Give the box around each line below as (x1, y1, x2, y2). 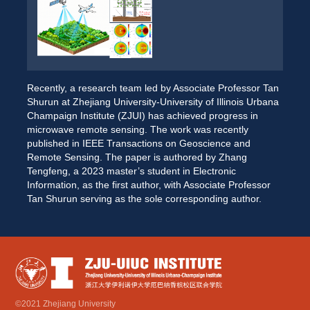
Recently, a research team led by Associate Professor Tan (26, 82, 279, 94)
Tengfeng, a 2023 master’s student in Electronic (26, 165, 236, 177)
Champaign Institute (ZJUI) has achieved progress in (26, 110, 258, 122)
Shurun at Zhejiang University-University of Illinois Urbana (26, 96, 279, 108)
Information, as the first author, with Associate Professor (26, 179, 271, 191)
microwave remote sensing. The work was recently (26, 124, 248, 136)
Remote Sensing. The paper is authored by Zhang (26, 152, 247, 163)
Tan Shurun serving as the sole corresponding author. (26, 193, 262, 205)
